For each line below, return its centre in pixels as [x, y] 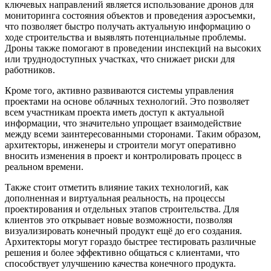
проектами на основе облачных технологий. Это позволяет [127, 102]
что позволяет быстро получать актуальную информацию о [128, 27]
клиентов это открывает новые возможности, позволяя [119, 220]
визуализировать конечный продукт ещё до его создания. [123, 231]
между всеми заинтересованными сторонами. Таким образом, [133, 134]
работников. [30, 70]
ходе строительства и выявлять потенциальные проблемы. [126, 38]
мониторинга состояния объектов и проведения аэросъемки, [130, 16]
